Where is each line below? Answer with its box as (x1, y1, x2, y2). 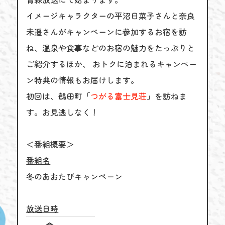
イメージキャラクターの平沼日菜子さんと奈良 (26, 9, 195, 22)
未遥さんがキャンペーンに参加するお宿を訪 (26, 25, 187, 38)
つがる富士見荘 (90, 89, 147, 102)
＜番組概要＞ (26, 138, 75, 150)
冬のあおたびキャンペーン (26, 170, 123, 182)
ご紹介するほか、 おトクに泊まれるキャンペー (26, 57, 197, 70)
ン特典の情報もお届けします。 (26, 73, 139, 86)
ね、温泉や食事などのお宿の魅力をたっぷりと (26, 41, 195, 54)
